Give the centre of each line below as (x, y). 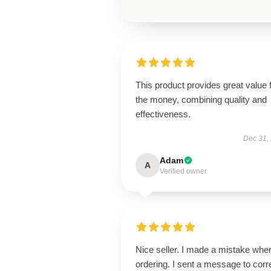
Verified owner (183, 171)
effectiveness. (163, 114)
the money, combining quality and (201, 100)
